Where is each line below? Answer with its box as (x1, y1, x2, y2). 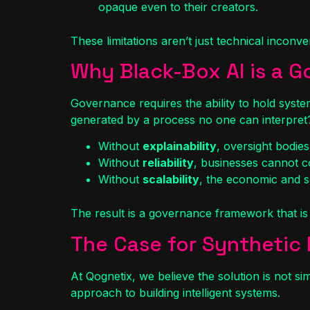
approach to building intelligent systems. (71, 285, 280, 300)
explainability (143, 139, 217, 154)
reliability (143, 156, 194, 170)
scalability (143, 172, 199, 187)
